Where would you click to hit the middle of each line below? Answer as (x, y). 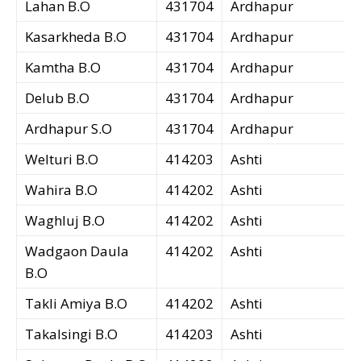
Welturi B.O (62, 160)
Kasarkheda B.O (76, 37)
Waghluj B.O (65, 221)
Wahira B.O (61, 190)
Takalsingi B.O (71, 334)
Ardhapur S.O (68, 129)
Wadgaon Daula (77, 251)
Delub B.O (57, 98)
